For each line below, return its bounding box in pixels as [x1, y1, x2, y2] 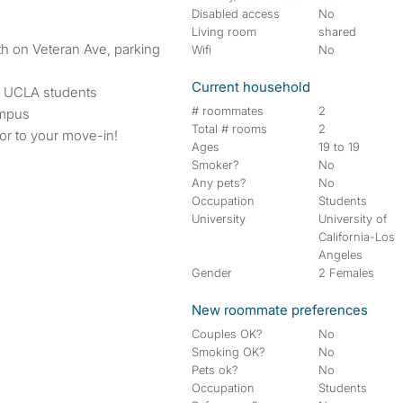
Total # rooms [192, 121, 267, 136]
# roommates [192, 103, 264, 118]
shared [318, 24, 357, 39]
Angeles [318, 247, 363, 262]
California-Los [318, 229, 396, 244]
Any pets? [192, 175, 246, 190]
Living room [192, 24, 256, 39]
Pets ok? [192, 363, 238, 377]
